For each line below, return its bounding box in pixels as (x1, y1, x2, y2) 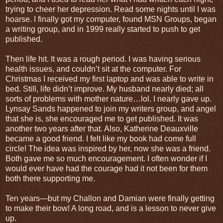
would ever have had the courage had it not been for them (5, 164, 208, 173)
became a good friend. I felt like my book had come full (5, 134, 196, 143)
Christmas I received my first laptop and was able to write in (5, 74, 214, 83)
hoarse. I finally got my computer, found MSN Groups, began (5, 14, 217, 23)
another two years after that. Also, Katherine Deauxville (5, 124, 198, 133)
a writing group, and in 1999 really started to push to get (5, 24, 200, 33)
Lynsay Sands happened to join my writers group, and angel (5, 104, 216, 113)
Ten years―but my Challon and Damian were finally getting (5, 194, 215, 203)
